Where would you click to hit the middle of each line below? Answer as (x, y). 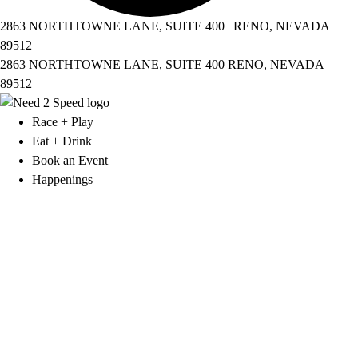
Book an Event (70, 160)
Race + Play (63, 121)
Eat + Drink (62, 141)
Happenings (62, 179)
